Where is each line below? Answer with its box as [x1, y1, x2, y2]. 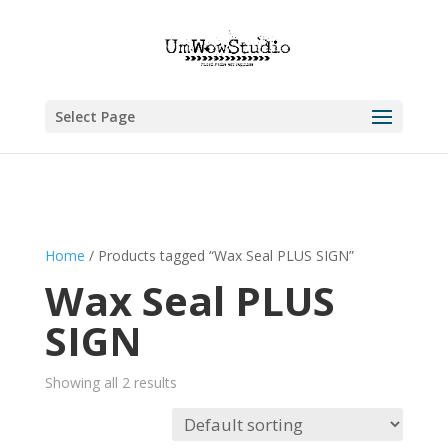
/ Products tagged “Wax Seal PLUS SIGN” [84, 245, 354, 265]
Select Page [54, 106, 135, 126]
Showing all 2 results [44, 372, 177, 392]
